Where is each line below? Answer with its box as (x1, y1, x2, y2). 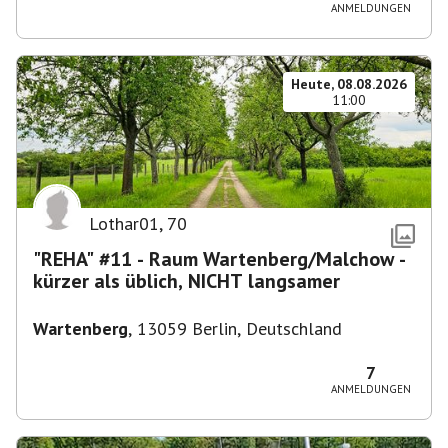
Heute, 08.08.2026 (291, 75, 407, 93)
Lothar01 (89, 212, 159, 235)
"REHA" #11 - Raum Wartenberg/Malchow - (33, 246, 406, 272)
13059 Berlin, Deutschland (137, 317, 342, 340)
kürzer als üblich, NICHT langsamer (33, 268, 340, 294)
